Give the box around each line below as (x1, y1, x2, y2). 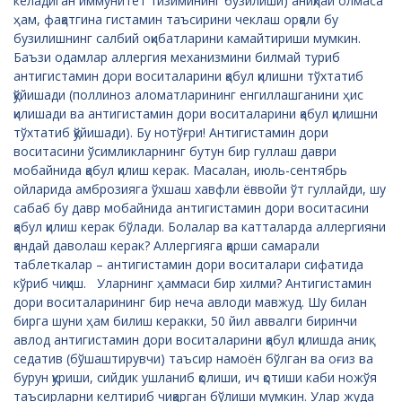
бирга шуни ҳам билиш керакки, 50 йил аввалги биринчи (13, 311, 357, 329)
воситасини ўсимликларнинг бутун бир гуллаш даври (13, 142, 336, 160)
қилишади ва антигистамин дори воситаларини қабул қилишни (13, 104, 378, 122)
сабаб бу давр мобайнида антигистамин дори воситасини (13, 198, 369, 216)
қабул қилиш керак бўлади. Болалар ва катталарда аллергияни (13, 217, 386, 235)
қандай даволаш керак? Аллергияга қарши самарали (13, 236, 319, 254)
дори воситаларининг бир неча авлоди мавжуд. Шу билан (13, 293, 367, 310)
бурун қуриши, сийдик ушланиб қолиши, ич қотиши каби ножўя (13, 368, 377, 386)
